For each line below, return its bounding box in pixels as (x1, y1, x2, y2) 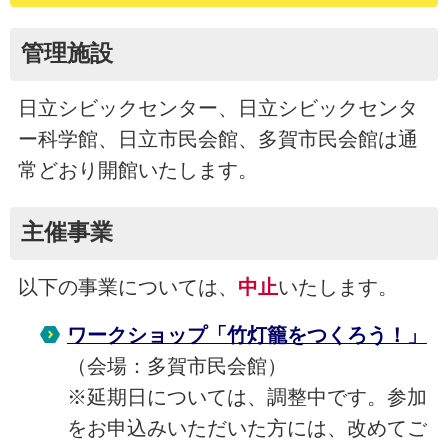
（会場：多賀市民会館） (66, 354, 287, 377)
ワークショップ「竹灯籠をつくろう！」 (66, 323, 427, 346)
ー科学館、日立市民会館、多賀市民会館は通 (17, 128, 418, 150)
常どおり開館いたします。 (17, 159, 258, 181)
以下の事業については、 (17, 276, 238, 299)
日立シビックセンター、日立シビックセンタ (17, 97, 418, 119)
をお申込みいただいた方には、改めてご (66, 416, 427, 439)
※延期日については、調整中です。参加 (66, 385, 427, 408)
